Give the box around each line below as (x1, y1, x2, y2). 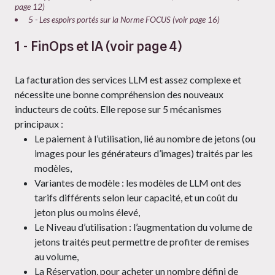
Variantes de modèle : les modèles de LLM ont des (34, 177, 241, 189)
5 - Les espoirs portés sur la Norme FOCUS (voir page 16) (28, 15, 220, 25)
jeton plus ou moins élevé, (34, 206, 142, 219)
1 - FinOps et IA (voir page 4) (15, 38, 182, 55)
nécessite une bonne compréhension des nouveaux (15, 88, 223, 101)
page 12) (15, 2, 45, 12)
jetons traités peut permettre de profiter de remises (34, 236, 249, 248)
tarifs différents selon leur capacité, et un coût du (34, 192, 238, 204)
